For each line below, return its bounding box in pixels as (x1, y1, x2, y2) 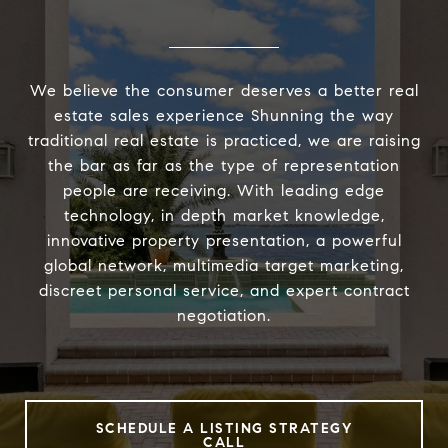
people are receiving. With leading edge (63, 181, 385, 201)
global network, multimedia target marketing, (44, 256, 404, 276)
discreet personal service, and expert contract (38, 281, 410, 301)
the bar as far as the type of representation (48, 156, 400, 176)
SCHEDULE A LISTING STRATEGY (95, 420, 353, 438)
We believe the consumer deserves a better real (29, 81, 419, 101)
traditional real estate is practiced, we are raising (27, 131, 421, 151)
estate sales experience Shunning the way (54, 106, 394, 126)
